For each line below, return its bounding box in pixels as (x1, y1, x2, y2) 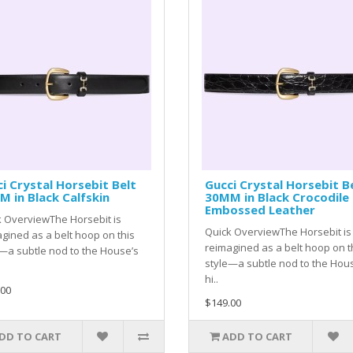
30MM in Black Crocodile (204, 189, 349, 206)
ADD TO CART (221, 329, 292, 344)
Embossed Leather (204, 202, 315, 218)
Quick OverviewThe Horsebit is (204, 225, 351, 240)
